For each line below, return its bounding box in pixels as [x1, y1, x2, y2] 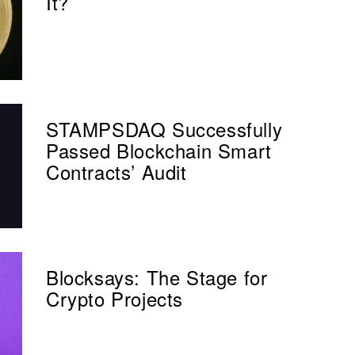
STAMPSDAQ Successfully [46, 114, 283, 143]
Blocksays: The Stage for [46, 262, 268, 291]
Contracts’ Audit [46, 157, 187, 185]
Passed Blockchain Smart [46, 136, 272, 164]
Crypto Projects [46, 284, 184, 312]
